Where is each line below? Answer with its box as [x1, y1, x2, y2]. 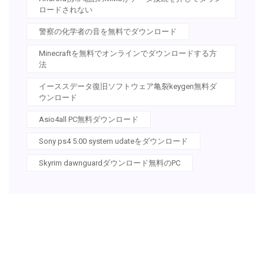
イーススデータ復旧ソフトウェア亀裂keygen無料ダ [39, 81, 217, 91]
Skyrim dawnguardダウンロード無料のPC [39, 158, 180, 167]
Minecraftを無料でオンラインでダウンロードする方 [39, 48, 217, 58]
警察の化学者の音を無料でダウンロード [39, 27, 177, 36]
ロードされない [39, 5, 93, 14]
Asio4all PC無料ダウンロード [39, 114, 138, 124]
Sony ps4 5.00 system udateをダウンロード [39, 136, 188, 146]
